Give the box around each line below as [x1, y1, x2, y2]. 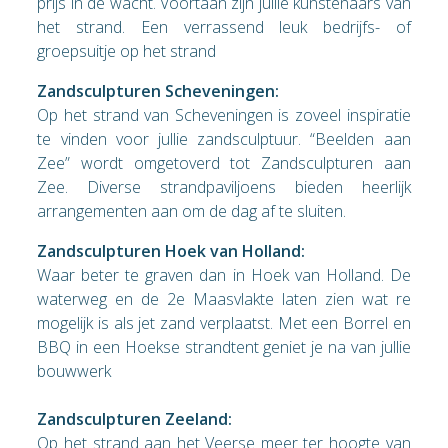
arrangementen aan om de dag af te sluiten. [37, 199, 347, 222]
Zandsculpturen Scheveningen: [37, 79, 280, 102]
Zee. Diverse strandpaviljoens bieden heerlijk [37, 175, 411, 198]
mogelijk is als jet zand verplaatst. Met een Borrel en [37, 311, 411, 334]
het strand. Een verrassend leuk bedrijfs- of [37, 15, 411, 38]
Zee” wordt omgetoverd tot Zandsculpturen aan [37, 151, 411, 174]
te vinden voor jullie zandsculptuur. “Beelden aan [37, 127, 411, 150]
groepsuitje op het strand [37, 39, 217, 62]
